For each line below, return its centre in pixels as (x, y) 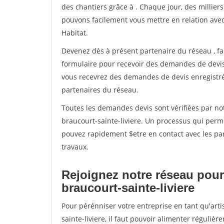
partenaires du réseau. (100, 90)
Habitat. (75, 33)
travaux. (75, 147)
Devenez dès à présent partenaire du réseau (137, 51)
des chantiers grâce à (98, 7)
